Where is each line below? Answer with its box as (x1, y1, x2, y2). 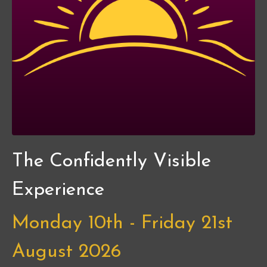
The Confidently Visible (12, 151, 211, 171)
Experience (12, 180, 104, 200)
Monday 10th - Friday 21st (12, 213, 232, 233)
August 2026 (12, 242, 121, 262)
